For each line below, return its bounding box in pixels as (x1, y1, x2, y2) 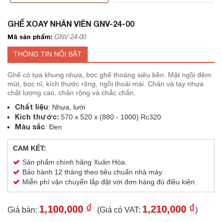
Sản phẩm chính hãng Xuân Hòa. (22, 158, 127, 166)
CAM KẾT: (13, 144, 46, 152)
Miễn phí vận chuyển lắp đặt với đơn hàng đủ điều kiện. (22, 178, 197, 186)
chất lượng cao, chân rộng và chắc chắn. (7, 89, 136, 97)
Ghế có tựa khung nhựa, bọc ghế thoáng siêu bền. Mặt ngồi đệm (7, 71, 211, 79)
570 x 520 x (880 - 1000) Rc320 (59, 113, 161, 121)
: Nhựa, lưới (48, 103, 85, 111)
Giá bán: (7, 206, 39, 214)
